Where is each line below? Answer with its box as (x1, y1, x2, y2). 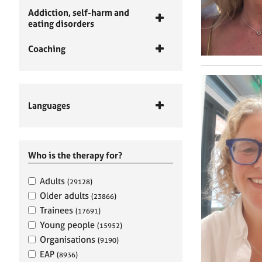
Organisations (40, 234, 98, 245)
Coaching (28, 43, 65, 54)
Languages (28, 100, 70, 111)
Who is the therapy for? (28, 150, 122, 161)
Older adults (40, 190, 91, 201)
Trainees (40, 205, 75, 216)
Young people (40, 219, 97, 230)
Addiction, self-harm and (28, 7, 129, 18)
